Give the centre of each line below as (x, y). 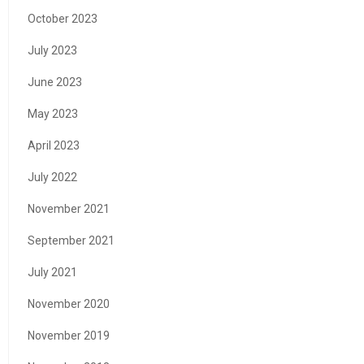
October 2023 (63, 18)
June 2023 (55, 82)
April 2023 (54, 145)
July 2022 (52, 177)
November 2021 (69, 208)
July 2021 (52, 272)
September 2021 (71, 240)
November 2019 (69, 335)
